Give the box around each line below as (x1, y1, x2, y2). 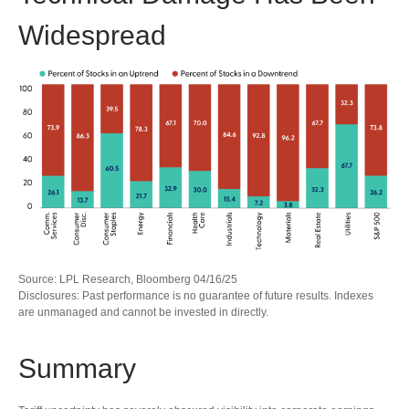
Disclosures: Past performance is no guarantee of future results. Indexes (18, 288, 373, 302)
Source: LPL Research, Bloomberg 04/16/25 (18, 272, 237, 286)
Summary (18, 352, 136, 383)
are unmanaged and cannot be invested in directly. (18, 305, 268, 319)
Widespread (18, 19, 166, 50)
